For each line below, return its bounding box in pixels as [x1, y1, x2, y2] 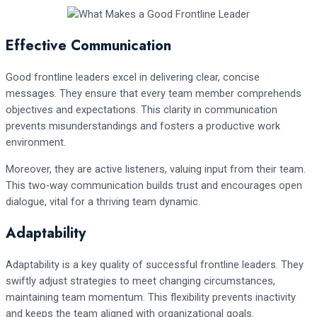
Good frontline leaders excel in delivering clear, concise [6, 71, 260, 84]
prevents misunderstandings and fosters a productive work [6, 120, 280, 133]
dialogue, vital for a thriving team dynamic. [6, 195, 200, 209]
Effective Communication [6, 35, 171, 57]
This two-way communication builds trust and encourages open [6, 179, 302, 192]
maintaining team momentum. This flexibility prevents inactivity [6, 291, 296, 304]
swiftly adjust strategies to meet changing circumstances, [6, 275, 275, 288]
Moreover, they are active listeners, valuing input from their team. [6, 163, 306, 176]
